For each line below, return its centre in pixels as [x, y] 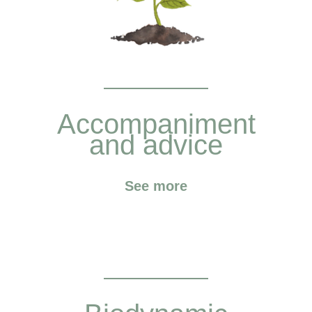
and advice [156, 145]
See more [156, 186]
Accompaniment [156, 124]
